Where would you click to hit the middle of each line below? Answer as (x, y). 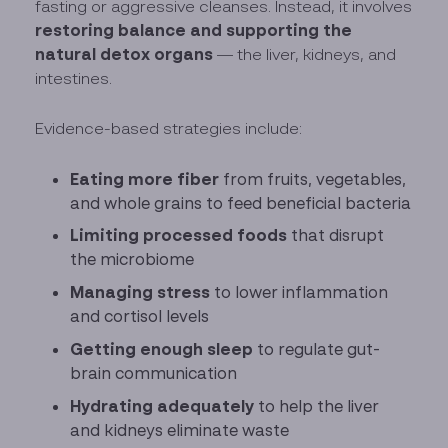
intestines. (74, 77)
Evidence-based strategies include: (169, 128)
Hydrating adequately (162, 405)
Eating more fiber (145, 178)
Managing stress (140, 292)
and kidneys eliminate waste (180, 429)
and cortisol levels (140, 316)
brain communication (154, 372)
